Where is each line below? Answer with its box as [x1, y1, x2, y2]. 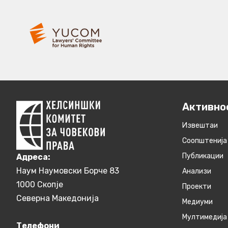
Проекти [182, 182, 211, 191]
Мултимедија [182, 212, 227, 221]
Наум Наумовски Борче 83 [16, 166, 119, 176]
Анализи [182, 166, 211, 176]
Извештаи [182, 121, 218, 130]
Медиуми [182, 197, 213, 206]
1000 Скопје [16, 180, 63, 190]
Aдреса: [16, 152, 50, 162]
